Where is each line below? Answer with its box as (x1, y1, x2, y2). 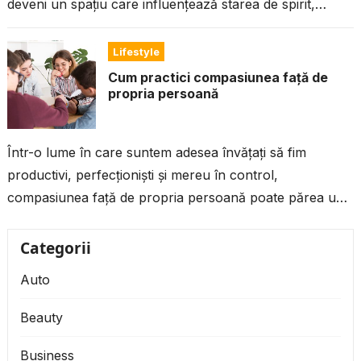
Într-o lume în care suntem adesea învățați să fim (6, 144, 306, 161)
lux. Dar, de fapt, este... (6, 212, 148, 229)
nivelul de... (6, 19, 75, 35)
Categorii (19, 237, 91, 259)
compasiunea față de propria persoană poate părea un (6, 189, 344, 206)
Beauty (19, 309, 63, 326)
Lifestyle (112, 45, 160, 59)
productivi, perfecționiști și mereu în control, (6, 167, 278, 184)
